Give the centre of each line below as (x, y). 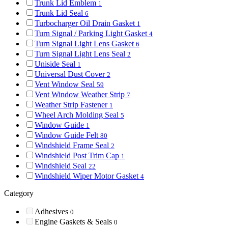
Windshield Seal (62, 165)
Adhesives (52, 211)
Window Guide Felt (67, 135)
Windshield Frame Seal (73, 145)
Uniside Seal (56, 64)
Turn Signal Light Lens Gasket (85, 43)
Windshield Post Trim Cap (78, 155)
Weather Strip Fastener (72, 104)
